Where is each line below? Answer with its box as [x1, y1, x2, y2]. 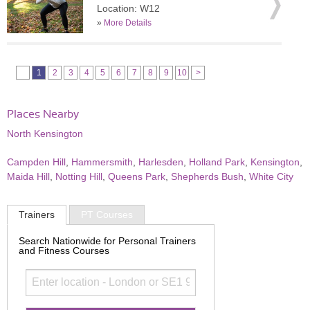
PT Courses [81, 209, 133, 221]
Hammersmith [71, 156, 133, 167]
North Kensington [7, 128, 83, 139]
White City [249, 171, 293, 182]
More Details [104, 18, 152, 28]
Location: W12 [97, 3, 160, 14]
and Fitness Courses [19, 244, 109, 256]
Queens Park [108, 171, 165, 182]
